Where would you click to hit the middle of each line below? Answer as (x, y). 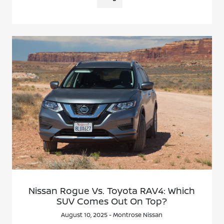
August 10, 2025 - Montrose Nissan (112, 214)
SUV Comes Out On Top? (112, 201)
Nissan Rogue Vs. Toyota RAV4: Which (112, 190)
